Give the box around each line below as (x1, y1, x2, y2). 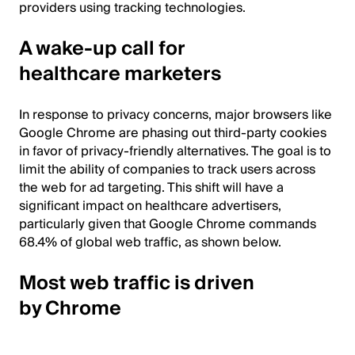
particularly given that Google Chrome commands (19, 212, 316, 235)
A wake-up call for (19, 32, 185, 65)
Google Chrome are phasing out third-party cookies (19, 121, 326, 144)
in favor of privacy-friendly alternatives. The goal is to (19, 139, 331, 162)
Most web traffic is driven (19, 266, 254, 300)
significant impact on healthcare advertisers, (19, 194, 281, 217)
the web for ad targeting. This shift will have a (19, 176, 284, 199)
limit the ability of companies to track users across (19, 158, 315, 181)
